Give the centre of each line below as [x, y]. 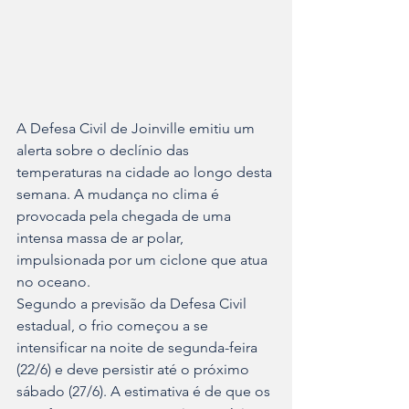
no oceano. [53, 282]
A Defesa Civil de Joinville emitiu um [137, 129]
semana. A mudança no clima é [120, 194]
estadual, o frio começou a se [114, 326]
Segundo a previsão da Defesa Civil [133, 304]
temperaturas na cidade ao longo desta [146, 173]
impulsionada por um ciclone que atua [144, 260]
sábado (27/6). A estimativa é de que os [145, 392]
